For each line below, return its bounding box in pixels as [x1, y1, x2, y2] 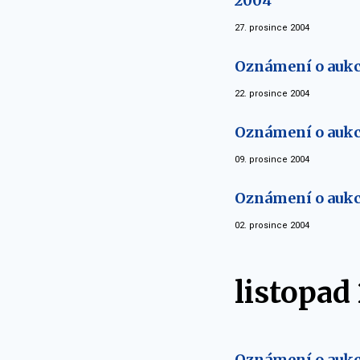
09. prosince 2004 [235, 153, 309, 165]
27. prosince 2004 [235, 22, 309, 33]
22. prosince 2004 [235, 88, 309, 99]
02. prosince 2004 [235, 219, 309, 231]
